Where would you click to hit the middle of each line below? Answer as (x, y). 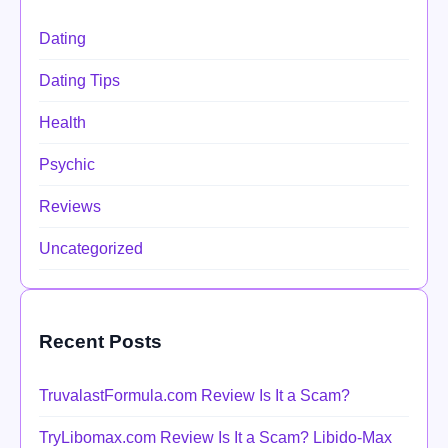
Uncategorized (91, 249)
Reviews (70, 207)
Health (62, 123)
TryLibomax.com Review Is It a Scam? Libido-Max (215, 437)
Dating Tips (79, 81)
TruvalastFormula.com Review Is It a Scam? (194, 395)
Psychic (67, 165)
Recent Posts (100, 342)
